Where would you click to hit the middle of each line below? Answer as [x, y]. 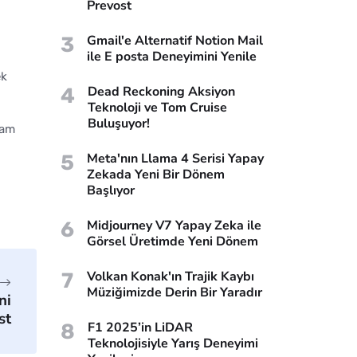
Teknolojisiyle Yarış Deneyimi [173, 343]
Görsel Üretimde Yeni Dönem [173, 241]
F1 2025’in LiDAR [140, 327]
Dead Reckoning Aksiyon [161, 91]
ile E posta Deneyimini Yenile [172, 56]
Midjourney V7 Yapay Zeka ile [174, 225]
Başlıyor [111, 190]
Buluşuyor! [119, 123]
